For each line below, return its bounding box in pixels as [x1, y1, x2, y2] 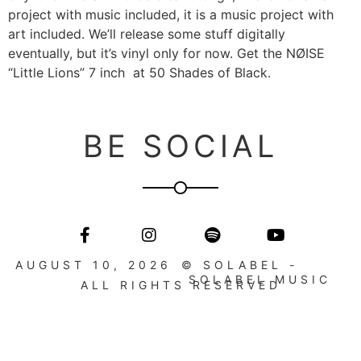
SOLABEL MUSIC [180, 272, 331, 286]
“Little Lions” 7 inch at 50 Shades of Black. [8, 64, 271, 81]
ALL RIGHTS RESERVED [80, 277, 281, 292]
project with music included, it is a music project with [8, 6, 334, 23]
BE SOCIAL [83, 127, 278, 164]
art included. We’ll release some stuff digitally [8, 26, 285, 43]
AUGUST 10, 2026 [15, 257, 172, 272]
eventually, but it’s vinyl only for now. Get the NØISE [8, 45, 325, 62]
